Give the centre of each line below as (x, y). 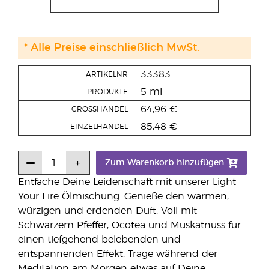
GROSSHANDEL (100, 109)
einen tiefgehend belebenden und (99, 240)
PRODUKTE (107, 92)
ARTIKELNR (107, 74)
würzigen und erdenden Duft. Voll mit (107, 211)
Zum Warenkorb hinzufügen (165, 163)
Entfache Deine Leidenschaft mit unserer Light (127, 182)
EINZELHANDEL (99, 127)
